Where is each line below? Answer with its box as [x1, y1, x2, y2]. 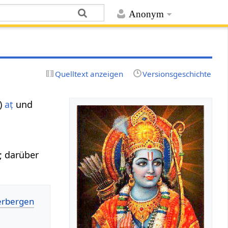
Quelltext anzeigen [55, 68, 124, 79]
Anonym [128, 9, 164, 20]
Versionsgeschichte [142, 68, 211, 79]
